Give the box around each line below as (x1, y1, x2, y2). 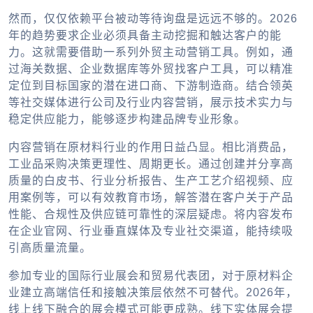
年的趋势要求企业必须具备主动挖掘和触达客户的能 (8, 29, 282, 41)
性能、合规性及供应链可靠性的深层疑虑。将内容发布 (8, 208, 293, 220)
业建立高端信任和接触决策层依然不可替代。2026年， (8, 286, 298, 298)
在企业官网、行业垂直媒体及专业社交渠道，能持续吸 (8, 224, 293, 237)
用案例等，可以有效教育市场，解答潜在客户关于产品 (8, 191, 293, 203)
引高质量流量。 (8, 241, 92, 254)
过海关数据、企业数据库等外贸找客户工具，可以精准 (8, 62, 293, 75)
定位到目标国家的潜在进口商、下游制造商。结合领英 (8, 79, 293, 92)
